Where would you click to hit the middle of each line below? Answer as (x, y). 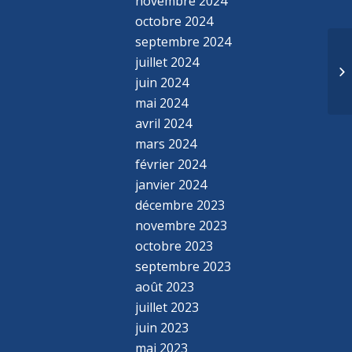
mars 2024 (166, 143)
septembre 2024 (183, 41)
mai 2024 (162, 103)
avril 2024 (164, 123)
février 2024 (171, 164)
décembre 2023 (180, 205)
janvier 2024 (171, 184)
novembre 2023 (181, 225)
